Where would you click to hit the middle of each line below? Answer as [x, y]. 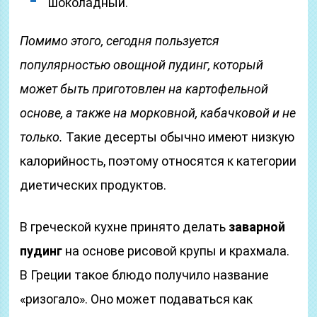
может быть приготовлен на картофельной [144, 89]
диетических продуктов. [93, 185]
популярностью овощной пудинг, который [142, 65]
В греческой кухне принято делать [125, 227]
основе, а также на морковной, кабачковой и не [158, 113]
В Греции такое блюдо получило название [145, 275]
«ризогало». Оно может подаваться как [137, 299]
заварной [257, 227]
